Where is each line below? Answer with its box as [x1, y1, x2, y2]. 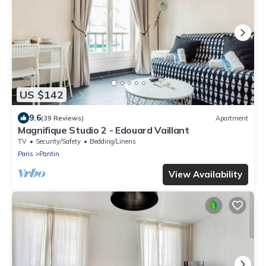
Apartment [216, 113, 248, 122]
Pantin [39, 150, 59, 159]
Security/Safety [36, 137, 81, 146]
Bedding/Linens [90, 137, 136, 146]
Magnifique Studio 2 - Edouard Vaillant [18, 124, 189, 137]
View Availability [169, 169, 242, 180]
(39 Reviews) [41, 113, 84, 122]
